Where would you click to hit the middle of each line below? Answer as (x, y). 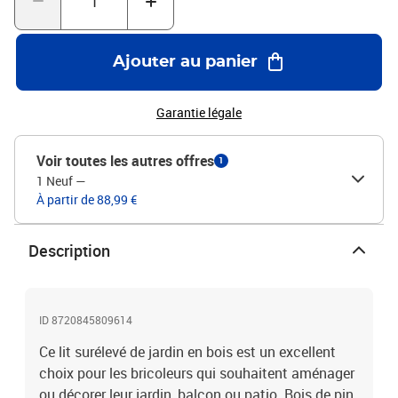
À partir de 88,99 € (87, 199)
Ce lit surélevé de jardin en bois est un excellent (187, 352)
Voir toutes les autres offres (125, 161)
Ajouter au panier (185, 62)
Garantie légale (199, 112)
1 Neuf (55, 181)
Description (69, 251)
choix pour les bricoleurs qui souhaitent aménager (197, 373)
